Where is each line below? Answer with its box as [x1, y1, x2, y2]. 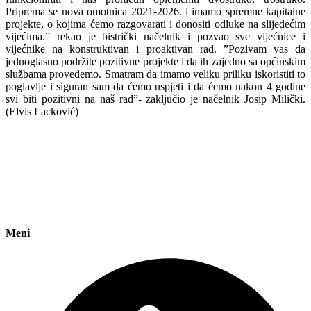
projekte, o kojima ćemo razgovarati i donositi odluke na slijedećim [6, 17, 305, 30]
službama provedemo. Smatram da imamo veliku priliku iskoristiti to [6, 67, 305, 80]
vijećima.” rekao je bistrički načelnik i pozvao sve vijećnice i [6, 30, 305, 42]
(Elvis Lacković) [6, 105, 78, 117]
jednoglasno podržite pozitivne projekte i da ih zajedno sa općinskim [6, 55, 305, 67]
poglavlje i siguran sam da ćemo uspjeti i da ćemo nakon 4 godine [6, 80, 305, 92]
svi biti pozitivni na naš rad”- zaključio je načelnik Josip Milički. [6, 92, 305, 105]
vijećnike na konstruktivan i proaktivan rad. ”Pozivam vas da [6, 42, 305, 55]
